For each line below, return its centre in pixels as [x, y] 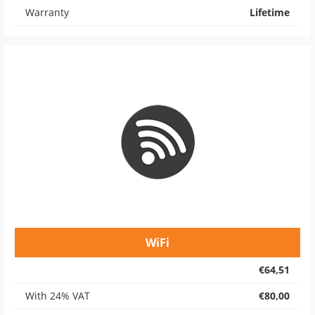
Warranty [47, 12]
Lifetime [270, 12]
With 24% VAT [58, 296]
